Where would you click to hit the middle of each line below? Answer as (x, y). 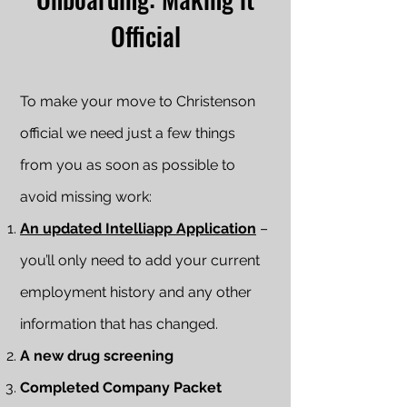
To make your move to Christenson (138, 101)
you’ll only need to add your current (140, 260)
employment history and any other (136, 292)
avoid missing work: (86, 197)
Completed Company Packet (121, 387)
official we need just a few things (128, 133)
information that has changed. (119, 324)
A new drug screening (97, 356)
